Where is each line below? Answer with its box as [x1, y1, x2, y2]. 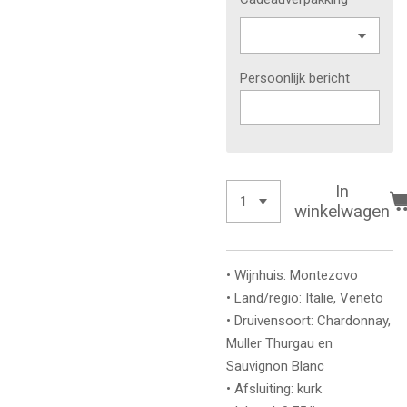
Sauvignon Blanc [226, 358, 324, 374]
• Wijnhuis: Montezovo [226, 267, 358, 283]
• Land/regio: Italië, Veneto [226, 290, 383, 306]
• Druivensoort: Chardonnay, [226, 313, 391, 329]
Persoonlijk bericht [240, 69, 350, 86]
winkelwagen [294, 201, 391, 222]
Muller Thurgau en [226, 335, 333, 352]
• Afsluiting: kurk [226, 381, 322, 397]
